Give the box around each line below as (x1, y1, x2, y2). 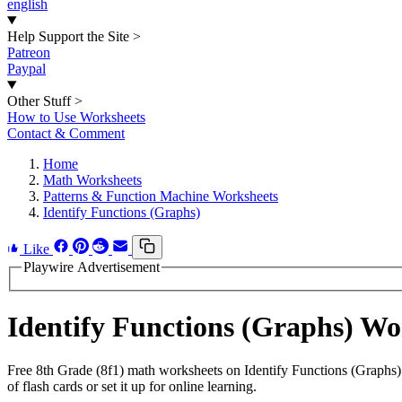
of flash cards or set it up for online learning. (7, 379, 257, 395)
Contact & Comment (7, 126, 125, 141)
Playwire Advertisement (23, 259, 160, 275)
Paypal (7, 61, 46, 76)
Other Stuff (7, 93, 71, 109)
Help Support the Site (7, 29, 129, 44)
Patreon (7, 45, 50, 60)
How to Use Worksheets (7, 109, 145, 125)
